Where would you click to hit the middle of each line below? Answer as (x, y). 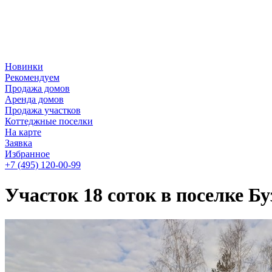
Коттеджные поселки (49, 121)
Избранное (27, 154)
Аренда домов (34, 100)
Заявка (19, 143)
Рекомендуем (32, 78)
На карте (23, 132)
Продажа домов (37, 89)
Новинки (24, 67)
